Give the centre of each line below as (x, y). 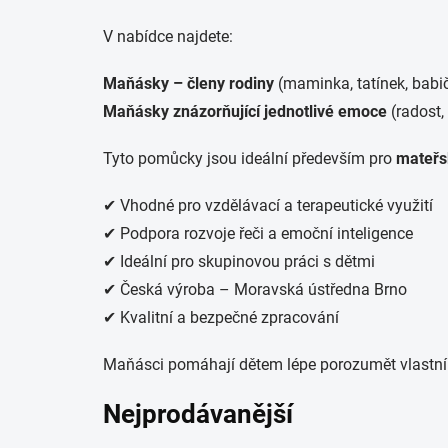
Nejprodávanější (198, 414)
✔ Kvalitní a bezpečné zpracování (221, 317)
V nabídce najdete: (168, 36)
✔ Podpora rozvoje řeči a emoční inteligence (258, 233)
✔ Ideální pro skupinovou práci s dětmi (239, 261)
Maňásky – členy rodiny (188, 83)
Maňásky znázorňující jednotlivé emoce (245, 111)
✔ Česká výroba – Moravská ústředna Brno (255, 289)
